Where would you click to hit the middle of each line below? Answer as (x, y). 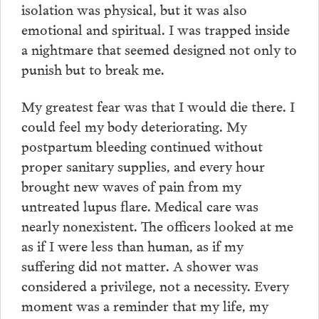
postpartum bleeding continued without (142, 145)
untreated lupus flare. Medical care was (140, 205)
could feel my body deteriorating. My (134, 125)
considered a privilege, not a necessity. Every (155, 284)
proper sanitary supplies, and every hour (143, 165)
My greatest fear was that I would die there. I (158, 105)
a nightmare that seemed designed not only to (159, 48)
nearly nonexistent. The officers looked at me (157, 225)
